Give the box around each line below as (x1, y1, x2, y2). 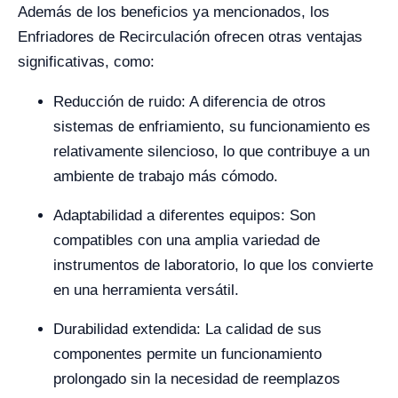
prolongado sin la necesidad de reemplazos (53, 370, 340, 387)
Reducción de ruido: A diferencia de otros (53, 93, 326, 110)
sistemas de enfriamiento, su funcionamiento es (53, 118, 370, 135)
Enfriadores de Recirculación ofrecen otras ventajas (18, 28, 362, 45)
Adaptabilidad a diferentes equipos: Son (53, 207, 315, 224)
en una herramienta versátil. (53, 282, 239, 298)
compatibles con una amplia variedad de (53, 232, 320, 249)
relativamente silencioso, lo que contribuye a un (53, 143, 370, 160)
